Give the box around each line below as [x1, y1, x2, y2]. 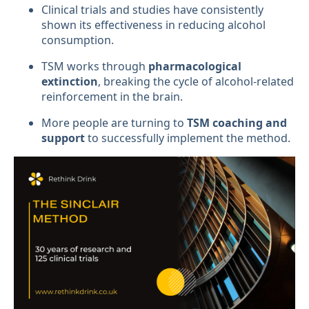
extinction [41, 73, 98, 89]
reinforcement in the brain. [41, 88, 183, 104]
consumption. [41, 32, 114, 48]
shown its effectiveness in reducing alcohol [41, 17, 266, 32]
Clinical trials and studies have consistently [41, 1, 263, 17]
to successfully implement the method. [85, 130, 290, 146]
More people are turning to [41, 114, 187, 130]
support [41, 130, 85, 146]
